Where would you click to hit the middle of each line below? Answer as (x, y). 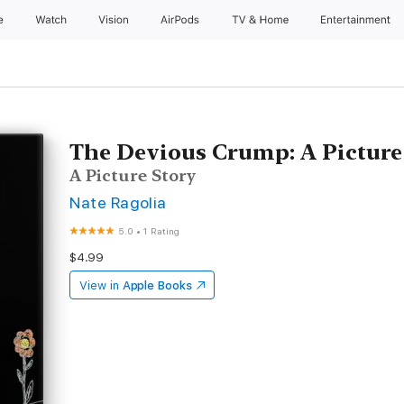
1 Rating (161, 231)
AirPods (181, 20)
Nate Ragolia (118, 202)
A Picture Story (133, 175)
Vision (114, 20)
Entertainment (358, 20)
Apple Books (157, 285)
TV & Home (262, 20)
